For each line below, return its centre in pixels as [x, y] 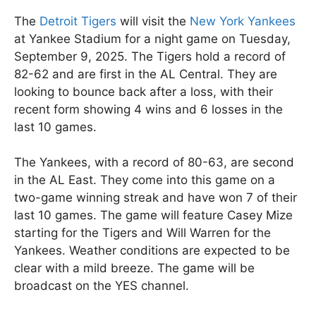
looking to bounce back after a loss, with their [144, 91]
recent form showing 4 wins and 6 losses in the [148, 109]
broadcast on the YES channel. [102, 286]
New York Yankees [243, 21]
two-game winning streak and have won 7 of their [156, 198]
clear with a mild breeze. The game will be [134, 268]
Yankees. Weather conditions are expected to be [152, 251]
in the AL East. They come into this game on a [145, 180]
